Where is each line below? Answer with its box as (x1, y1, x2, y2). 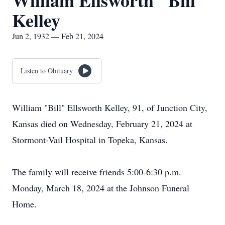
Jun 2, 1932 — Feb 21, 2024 (12, 31, 103, 41)
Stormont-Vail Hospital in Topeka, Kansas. (12, 134, 168, 146)
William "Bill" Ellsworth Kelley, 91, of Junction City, (12, 101, 207, 114)
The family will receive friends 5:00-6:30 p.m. (12, 166, 181, 178)
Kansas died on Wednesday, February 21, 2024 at (12, 118, 192, 130)
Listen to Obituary (21, 66, 73, 75)
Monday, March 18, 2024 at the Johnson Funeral (12, 182, 189, 194)
